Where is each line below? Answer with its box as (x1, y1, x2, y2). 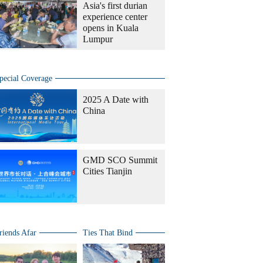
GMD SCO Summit (83, 155, 157, 165)
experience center (83, 12, 147, 22)
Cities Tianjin (83, 166, 132, 176)
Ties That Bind (83, 228, 133, 237)
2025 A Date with (83, 95, 149, 104)
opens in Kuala (83, 23, 139, 33)
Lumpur (83, 34, 113, 44)
